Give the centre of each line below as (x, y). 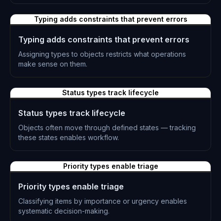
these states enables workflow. (69, 137)
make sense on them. (53, 64)
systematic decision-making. (64, 211)
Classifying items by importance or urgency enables (103, 201)
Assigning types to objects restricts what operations (102, 54)
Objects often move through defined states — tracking (107, 128)
